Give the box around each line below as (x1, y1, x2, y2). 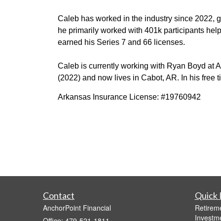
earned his (58, 37, 97, 46)
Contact (43, 189, 74, 201)
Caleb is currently (58, 61, 121, 70)
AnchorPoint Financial (43, 202, 111, 213)
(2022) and (58, 73, 98, 82)
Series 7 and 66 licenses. (97, 37, 187, 46)
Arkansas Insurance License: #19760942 (58, 92, 201, 101)
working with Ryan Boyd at (121, 61, 216, 70)
